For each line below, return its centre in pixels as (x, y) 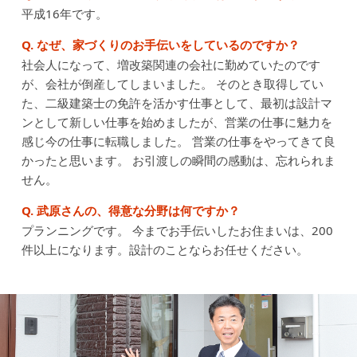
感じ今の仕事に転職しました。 (105, 141)
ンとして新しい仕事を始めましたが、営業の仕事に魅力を (177, 122)
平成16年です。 (64, 14)
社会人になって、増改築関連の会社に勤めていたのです (171, 65)
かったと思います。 (75, 161)
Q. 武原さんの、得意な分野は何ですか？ (130, 211)
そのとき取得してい (268, 84)
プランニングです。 (75, 231)
